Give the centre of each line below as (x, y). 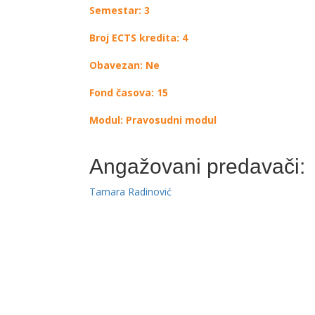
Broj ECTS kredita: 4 (139, 38)
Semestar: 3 (120, 10)
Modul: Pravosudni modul (153, 120)
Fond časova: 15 (129, 92)
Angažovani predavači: (197, 166)
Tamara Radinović (130, 192)
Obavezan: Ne (124, 65)
